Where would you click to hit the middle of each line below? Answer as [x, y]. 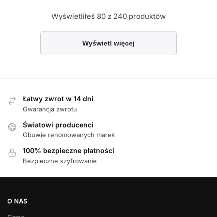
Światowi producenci [58, 124]
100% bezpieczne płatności [69, 151]
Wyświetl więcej [108, 43]
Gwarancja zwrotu [50, 109]
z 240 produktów [136, 16]
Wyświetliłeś [74, 16]
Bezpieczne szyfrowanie [60, 161]
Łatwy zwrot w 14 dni [58, 99]
